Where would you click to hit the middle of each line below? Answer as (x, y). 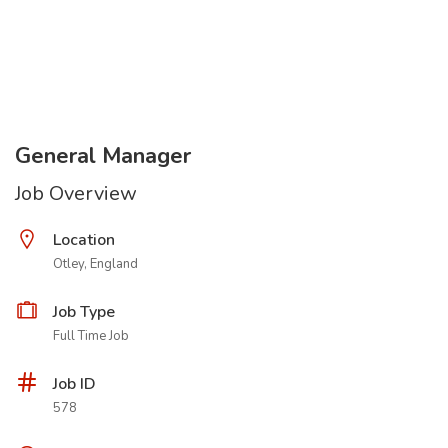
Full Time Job (91, 336)
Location (84, 240)
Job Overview (76, 193)
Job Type (84, 312)
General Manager (103, 156)
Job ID (74, 384)
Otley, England (95, 264)
